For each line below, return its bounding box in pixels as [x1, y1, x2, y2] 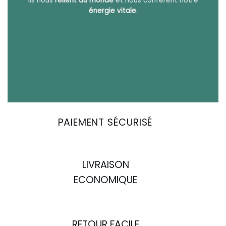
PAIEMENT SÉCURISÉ [58, 116, 153, 130]
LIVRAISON [82, 158, 129, 172]
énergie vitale [88, 6, 136, 16]
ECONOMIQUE [74, 173, 137, 187]
